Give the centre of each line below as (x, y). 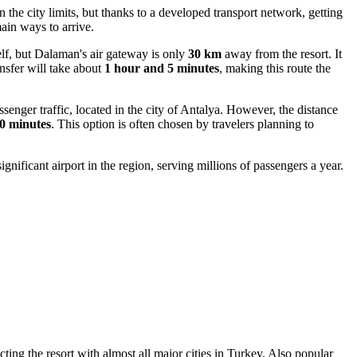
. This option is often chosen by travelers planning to (182, 124)
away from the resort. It (282, 54)
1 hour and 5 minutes (162, 69)
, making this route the (275, 69)
